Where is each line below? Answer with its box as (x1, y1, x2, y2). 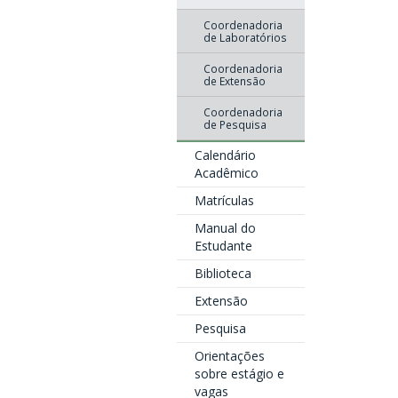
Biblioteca (194, 265, 251, 282)
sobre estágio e (194, 365, 284, 382)
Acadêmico (194, 164, 259, 181)
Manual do (194, 219, 256, 236)
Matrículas (194, 192, 254, 209)
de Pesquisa (203, 117, 267, 131)
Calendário (194, 147, 256, 163)
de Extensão (203, 74, 266, 88)
